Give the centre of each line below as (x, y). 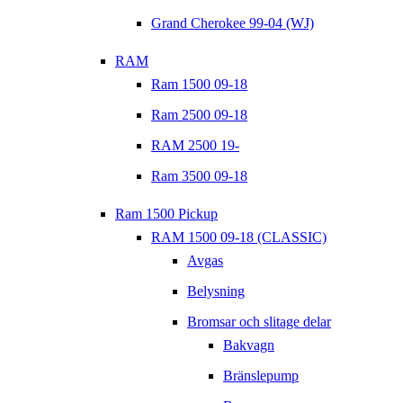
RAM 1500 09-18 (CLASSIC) (239, 237)
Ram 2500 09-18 (199, 115)
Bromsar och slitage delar (259, 322)
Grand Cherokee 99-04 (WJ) (233, 23)
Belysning (216, 291)
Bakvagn (249, 345)
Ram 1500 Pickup (166, 214)
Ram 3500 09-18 (199, 176)
